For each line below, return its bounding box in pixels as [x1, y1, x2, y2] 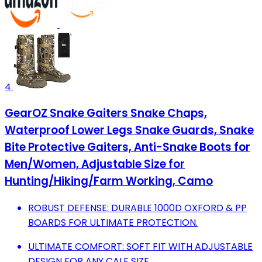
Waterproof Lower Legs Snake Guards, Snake [5, 122, 254, 139]
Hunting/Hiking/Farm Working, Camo [5, 173, 213, 189]
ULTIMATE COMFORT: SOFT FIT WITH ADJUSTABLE [28, 240, 253, 254]
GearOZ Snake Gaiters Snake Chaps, [5, 105, 207, 122]
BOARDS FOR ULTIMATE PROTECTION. [28, 216, 198, 230]
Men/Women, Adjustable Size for [5, 156, 185, 173]
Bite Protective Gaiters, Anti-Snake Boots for [5, 139, 250, 156]
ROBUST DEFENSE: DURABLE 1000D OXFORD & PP [28, 201, 247, 215]
